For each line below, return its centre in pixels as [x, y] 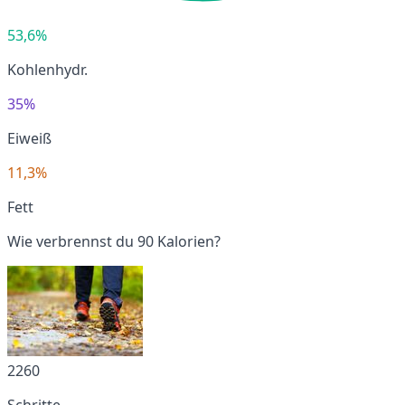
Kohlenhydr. [47, 69]
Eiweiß [29, 138]
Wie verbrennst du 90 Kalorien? [114, 241]
